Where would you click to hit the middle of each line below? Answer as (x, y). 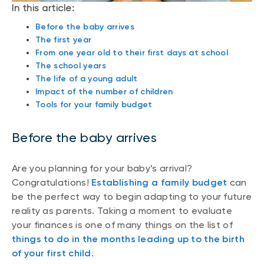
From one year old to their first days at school (132, 52)
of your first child (52, 253)
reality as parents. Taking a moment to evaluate (122, 211)
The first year (64, 39)
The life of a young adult (87, 78)
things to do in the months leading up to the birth (128, 239)
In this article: (43, 8)
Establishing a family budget (159, 183)
